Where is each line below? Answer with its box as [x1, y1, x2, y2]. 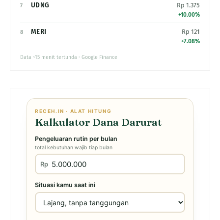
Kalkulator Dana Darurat [35, 115, 162, 128]
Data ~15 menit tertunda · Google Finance [20, 54, 117, 60]
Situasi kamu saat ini [35, 181, 95, 189]
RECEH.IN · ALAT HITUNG [35, 108, 112, 114]
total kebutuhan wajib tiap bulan [35, 144, 112, 151]
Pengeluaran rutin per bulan [35, 135, 117, 142]
